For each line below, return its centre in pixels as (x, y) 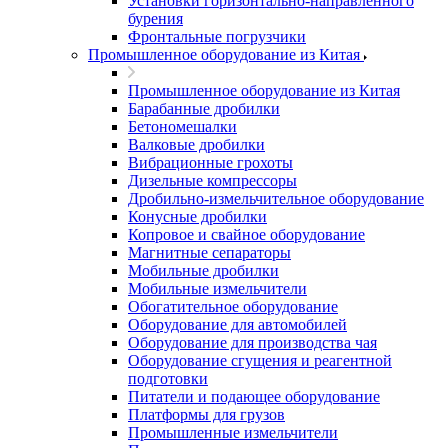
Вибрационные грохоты (210, 162)
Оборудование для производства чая (252, 342)
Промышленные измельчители (233, 432)
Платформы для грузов (206, 414)
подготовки (168, 378)
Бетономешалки (182, 126)
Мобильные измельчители (217, 288)
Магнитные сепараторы (209, 252)
